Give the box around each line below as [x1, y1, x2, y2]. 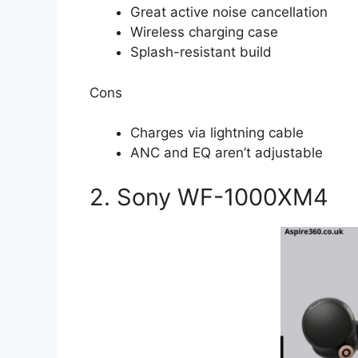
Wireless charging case [130, 24, 278, 41]
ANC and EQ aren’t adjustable [130, 145, 323, 161]
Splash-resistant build [130, 44, 272, 61]
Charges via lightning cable [130, 125, 304, 141]
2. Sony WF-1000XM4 [89, 182, 328, 211]
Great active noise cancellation [130, 4, 328, 21]
